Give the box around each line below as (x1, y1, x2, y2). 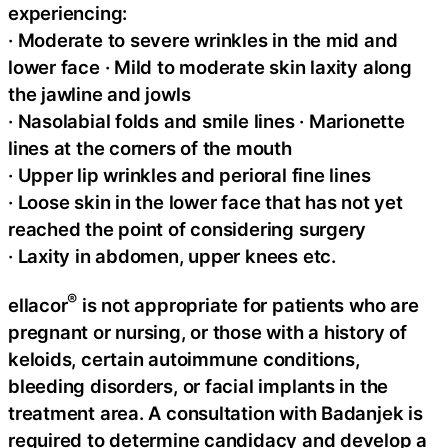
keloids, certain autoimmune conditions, (8, 348, 360, 371)
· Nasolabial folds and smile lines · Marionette (8, 109, 405, 132)
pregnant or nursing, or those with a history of (8, 321, 407, 344)
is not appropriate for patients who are (77, 294, 419, 317)
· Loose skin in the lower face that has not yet (8, 190, 403, 213)
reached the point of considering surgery (8, 217, 367, 240)
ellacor (8, 294, 68, 317)
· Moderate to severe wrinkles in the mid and (8, 28, 398, 51)
